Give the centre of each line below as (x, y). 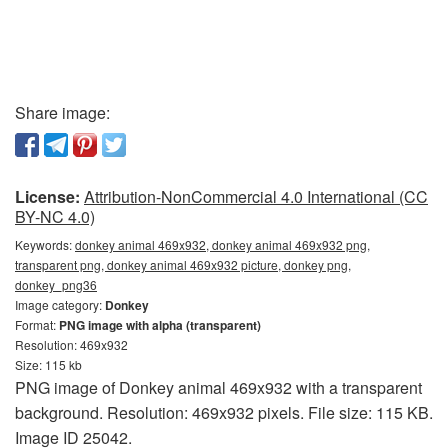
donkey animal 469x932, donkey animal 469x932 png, (222, 244)
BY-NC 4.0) (55, 216)
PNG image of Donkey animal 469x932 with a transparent (218, 387)
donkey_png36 (56, 284)
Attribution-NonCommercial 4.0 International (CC (256, 196)
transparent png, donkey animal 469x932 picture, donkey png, (183, 264)
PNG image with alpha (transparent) (160, 325)
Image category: (60, 304)
